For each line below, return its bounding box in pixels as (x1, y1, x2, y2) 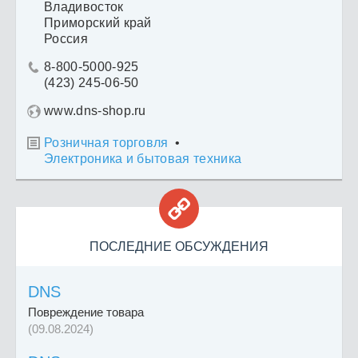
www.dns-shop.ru (44, 104, 146, 118)
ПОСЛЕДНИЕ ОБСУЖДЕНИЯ (89, 240, 268, 254)
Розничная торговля (44, 136, 169, 150)
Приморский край (44, 16, 152, 30)
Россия (44, 32, 88, 46)
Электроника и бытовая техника (44, 152, 242, 166)
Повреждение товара (28, 305, 144, 320)
